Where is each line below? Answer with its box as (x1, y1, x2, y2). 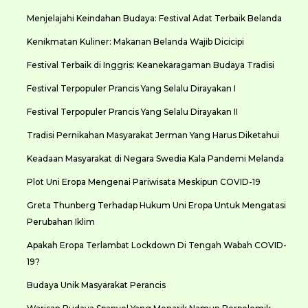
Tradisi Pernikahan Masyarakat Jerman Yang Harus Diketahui (26, 130, 279, 140)
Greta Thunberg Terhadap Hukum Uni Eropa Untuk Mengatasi (26, 200, 286, 210)
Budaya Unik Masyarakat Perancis (26, 280, 166, 290)
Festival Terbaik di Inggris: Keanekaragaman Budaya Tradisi (26, 60, 274, 70)
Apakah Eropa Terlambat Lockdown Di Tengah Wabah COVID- (26, 240, 287, 250)
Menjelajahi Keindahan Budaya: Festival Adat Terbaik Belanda (26, 13, 282, 23)
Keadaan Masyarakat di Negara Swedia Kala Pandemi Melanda (26, 153, 284, 164)
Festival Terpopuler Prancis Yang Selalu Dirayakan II (26, 107, 238, 117)
